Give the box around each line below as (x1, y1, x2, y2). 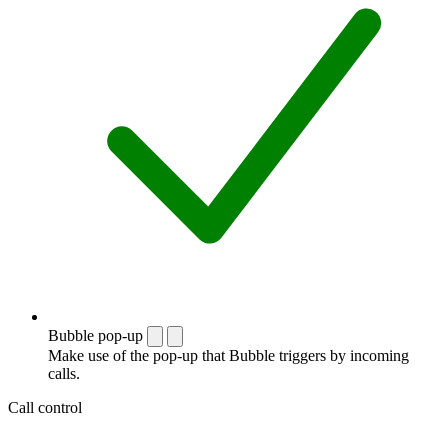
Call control (8, 398, 82, 416)
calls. (48, 364, 80, 382)
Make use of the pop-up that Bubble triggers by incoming (48, 346, 409, 364)
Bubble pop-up (48, 326, 143, 344)
